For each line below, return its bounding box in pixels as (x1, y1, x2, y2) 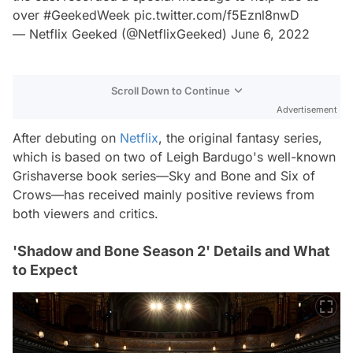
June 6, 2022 (231, 26, 310, 42)
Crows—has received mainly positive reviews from (13, 187, 314, 203)
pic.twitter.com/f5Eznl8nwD (134, 7, 299, 23)
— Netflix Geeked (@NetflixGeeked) (13, 26, 231, 42)
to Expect (13, 262, 78, 278)
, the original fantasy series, (158, 130, 322, 146)
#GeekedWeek (43, 7, 130, 23)
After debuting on (13, 130, 120, 146)
